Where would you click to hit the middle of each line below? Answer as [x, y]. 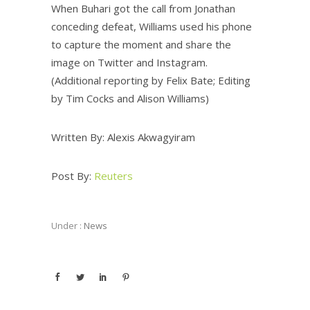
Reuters [113, 175]
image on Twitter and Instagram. [129, 62]
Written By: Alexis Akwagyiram [123, 137]
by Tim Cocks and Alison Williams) [130, 98]
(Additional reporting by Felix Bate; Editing [151, 80]
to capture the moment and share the [141, 44]
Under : [66, 225]
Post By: [73, 175]
